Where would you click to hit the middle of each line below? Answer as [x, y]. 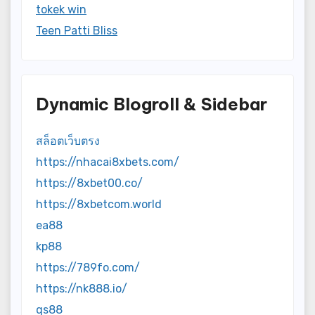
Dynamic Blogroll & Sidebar [152, 104]
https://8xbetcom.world [99, 205]
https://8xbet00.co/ [89, 184]
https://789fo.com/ [88, 268]
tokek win [61, 9]
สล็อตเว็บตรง [68, 141]
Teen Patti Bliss [77, 30]
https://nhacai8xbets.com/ [108, 162]
